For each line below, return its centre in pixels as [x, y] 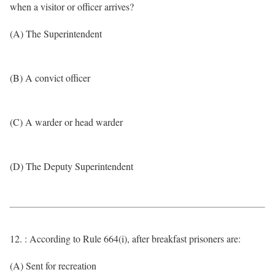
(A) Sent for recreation [53, 265]
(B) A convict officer [50, 78]
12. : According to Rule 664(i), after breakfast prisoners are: [125, 238]
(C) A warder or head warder [66, 122]
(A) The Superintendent [56, 33]
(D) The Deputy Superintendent [72, 166]
